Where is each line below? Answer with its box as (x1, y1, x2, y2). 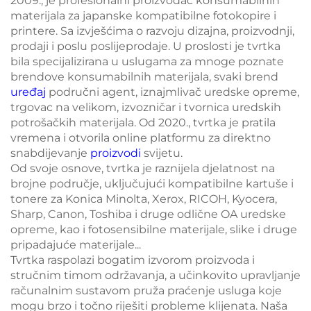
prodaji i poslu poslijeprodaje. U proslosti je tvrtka (10, 40, 280, 53)
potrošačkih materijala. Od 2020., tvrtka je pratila (10, 116, 276, 130)
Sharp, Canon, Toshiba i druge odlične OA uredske (10, 208, 286, 221)
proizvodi (90, 146, 144, 160)
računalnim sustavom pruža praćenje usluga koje (10, 284, 282, 298)
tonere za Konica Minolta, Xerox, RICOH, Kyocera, (10, 192, 277, 206)
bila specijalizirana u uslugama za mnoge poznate (10, 55, 284, 69)
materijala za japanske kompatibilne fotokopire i (10, 9, 276, 23)
